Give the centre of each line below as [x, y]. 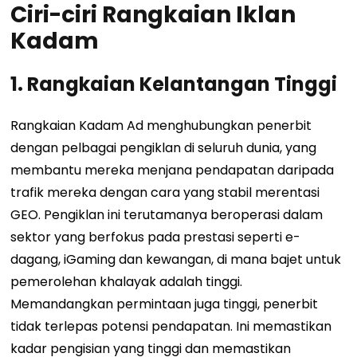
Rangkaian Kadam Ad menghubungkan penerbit [161, 126]
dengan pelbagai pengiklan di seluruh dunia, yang [164, 148]
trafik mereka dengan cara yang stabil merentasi [165, 193]
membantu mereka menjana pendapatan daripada [173, 171]
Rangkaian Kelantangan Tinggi [182, 84]
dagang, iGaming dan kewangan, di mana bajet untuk [176, 260]
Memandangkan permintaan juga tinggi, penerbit [165, 304]
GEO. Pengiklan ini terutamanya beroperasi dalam [167, 215]
